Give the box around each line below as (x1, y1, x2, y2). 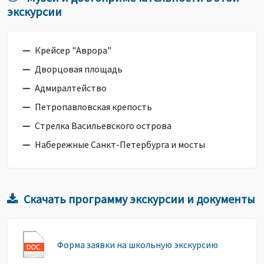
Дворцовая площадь (35, 63, 123, 75)
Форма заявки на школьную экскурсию (57, 239, 218, 250)
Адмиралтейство (35, 82, 107, 94)
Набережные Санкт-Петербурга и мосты (35, 138, 205, 150)
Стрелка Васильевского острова (35, 120, 171, 131)
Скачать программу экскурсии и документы (24, 192, 255, 206)
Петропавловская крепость (35, 101, 152, 113)
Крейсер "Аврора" (35, 44, 111, 56)
